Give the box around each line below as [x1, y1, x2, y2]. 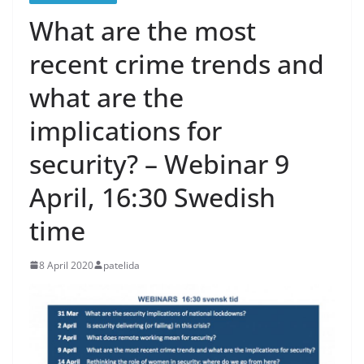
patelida [103, 258, 140, 272]
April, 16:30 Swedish [29, 179, 275, 214]
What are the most [29, 12, 256, 48]
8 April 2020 [39, 258, 93, 272]
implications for [29, 112, 222, 148]
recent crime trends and [29, 45, 324, 81]
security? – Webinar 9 [29, 145, 289, 181]
